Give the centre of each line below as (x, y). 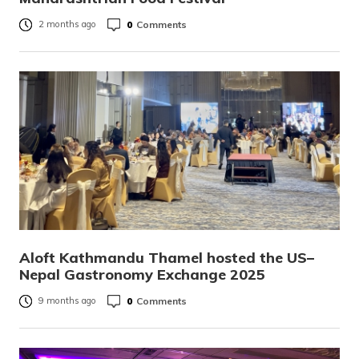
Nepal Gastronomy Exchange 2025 (142, 274)
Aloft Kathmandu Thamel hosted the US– (167, 258)
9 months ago (67, 301)
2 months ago (67, 24)
